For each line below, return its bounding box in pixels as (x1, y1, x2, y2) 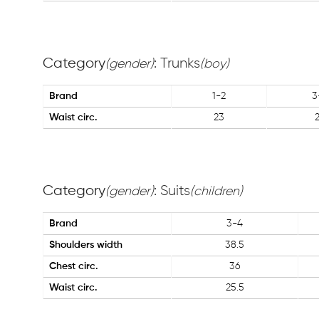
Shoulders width (49, 240, 122, 250)
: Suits (154, 184, 190, 198)
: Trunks (154, 56, 200, 70)
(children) (190, 185, 243, 198)
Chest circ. (49, 261, 98, 271)
